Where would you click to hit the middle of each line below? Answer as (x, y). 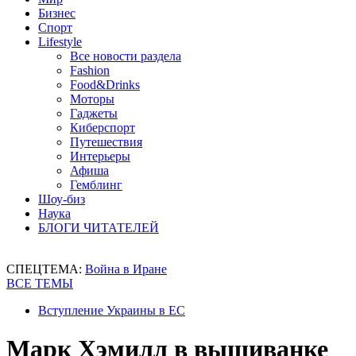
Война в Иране (126, 269)
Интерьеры (100, 156)
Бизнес (57, 13)
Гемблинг (96, 185)
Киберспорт (103, 128)
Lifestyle (60, 42)
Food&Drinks (105, 85)
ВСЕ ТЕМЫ (40, 283)
